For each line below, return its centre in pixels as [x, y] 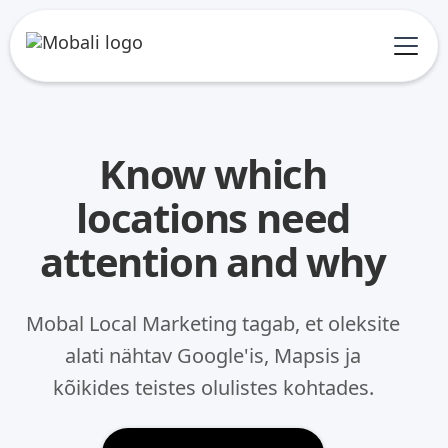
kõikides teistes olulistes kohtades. [213, 387]
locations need [213, 217]
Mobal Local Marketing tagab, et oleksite [213, 323]
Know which [213, 173]
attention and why [213, 261]
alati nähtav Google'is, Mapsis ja [213, 355]
